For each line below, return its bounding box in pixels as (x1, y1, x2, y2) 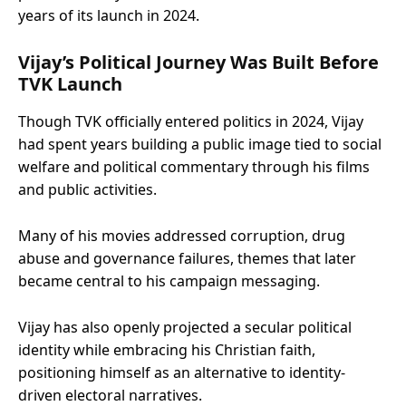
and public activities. (18, 179, 157, 199)
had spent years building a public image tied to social (18, 133, 382, 154)
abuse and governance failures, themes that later (18, 247, 356, 268)
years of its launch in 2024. (18, 5, 199, 25)
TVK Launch (18, 71, 122, 96)
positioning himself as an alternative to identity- (18, 362, 345, 382)
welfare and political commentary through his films (18, 156, 370, 177)
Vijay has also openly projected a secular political (18, 316, 352, 337)
